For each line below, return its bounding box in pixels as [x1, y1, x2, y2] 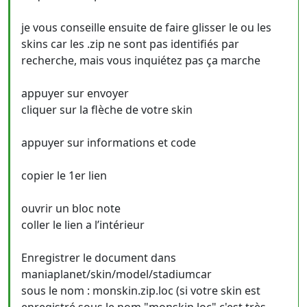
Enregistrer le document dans [21, 250, 176, 265]
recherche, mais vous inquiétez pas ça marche [21, 53, 260, 68]
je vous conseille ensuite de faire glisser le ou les [21, 20, 271, 35]
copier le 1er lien [21, 168, 107, 183]
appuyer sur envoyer [21, 86, 129, 101]
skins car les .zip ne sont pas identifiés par [21, 36, 239, 51]
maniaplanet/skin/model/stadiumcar [21, 267, 212, 282]
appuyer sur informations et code [21, 135, 196, 150]
